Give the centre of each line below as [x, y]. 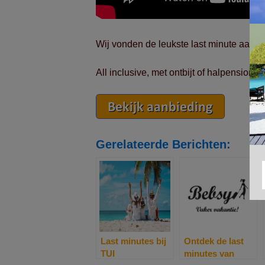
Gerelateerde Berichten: [163, 144]
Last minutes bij [133, 241]
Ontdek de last [214, 241]
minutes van [209, 253]
